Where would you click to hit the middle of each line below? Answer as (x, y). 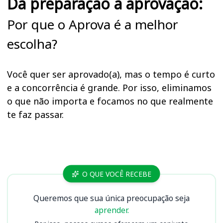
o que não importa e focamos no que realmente (110, 101)
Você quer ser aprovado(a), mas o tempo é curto (111, 74)
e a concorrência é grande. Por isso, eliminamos (109, 88)
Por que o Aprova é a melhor (93, 25)
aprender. (111, 210)
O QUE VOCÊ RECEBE (117, 174)
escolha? (32, 44)
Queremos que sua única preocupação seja (111, 198)
